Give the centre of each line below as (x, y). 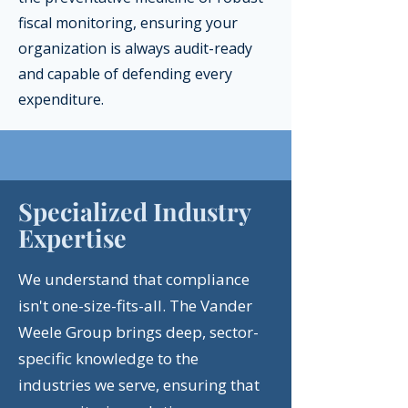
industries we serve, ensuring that (139, 385)
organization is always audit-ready (135, 48)
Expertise (72, 238)
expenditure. (61, 99)
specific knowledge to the (108, 358)
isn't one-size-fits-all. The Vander (135, 306)
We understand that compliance (134, 279)
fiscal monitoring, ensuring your (128, 23)
